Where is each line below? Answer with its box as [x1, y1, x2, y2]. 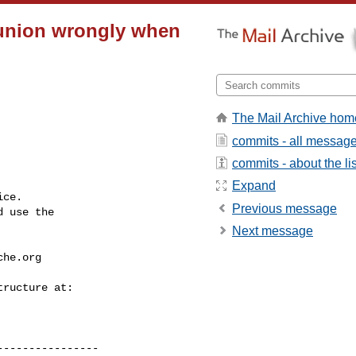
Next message [232, 224, 313, 238]
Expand [232, 179, 276, 193]
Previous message [232, 201, 337, 215]
